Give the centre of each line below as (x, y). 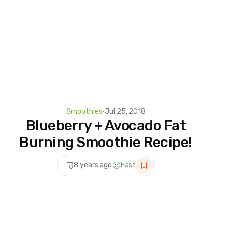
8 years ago (93, 165)
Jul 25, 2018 (125, 111)
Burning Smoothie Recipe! (106, 142)
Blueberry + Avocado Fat (106, 125)
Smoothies (84, 111)
